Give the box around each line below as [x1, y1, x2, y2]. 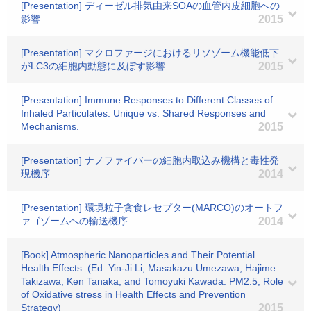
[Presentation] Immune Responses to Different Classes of [21, 94, 273, 106]
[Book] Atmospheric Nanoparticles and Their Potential [21, 249, 255, 260]
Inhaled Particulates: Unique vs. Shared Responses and [21, 108, 266, 119]
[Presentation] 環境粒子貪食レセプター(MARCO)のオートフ [21, 202, 283, 213]
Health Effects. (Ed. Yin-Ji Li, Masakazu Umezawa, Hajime [21, 262, 276, 274]
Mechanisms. [21, 121, 79, 132]
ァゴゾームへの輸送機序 [21, 215, 128, 226]
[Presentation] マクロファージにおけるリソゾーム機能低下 [21, 47, 279, 58]
